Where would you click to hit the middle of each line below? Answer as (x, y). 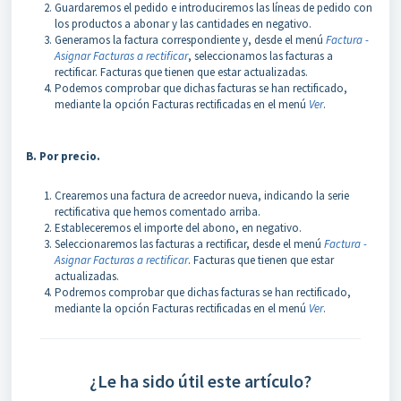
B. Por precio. (63, 156)
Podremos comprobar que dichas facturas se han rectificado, (203, 292)
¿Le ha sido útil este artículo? (200, 380)
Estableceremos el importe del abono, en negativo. (178, 227)
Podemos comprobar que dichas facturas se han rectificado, (201, 88)
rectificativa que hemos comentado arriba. (158, 211)
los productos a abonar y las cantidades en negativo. (183, 23)
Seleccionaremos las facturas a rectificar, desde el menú (188, 243)
